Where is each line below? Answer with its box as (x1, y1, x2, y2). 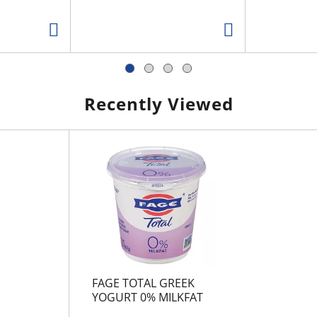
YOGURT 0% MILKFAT (91, 289, 203, 305)
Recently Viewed (83, 91, 234, 115)
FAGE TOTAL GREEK (91, 275, 195, 291)
